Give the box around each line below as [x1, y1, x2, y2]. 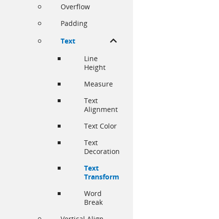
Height [84, 63, 106, 72]
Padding [61, 19, 88, 28]
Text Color [84, 121, 117, 131]
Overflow [61, 2, 90, 12]
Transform [84, 172, 119, 182]
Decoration [84, 147, 120, 156]
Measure [84, 79, 113, 89]
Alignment [84, 105, 118, 114]
